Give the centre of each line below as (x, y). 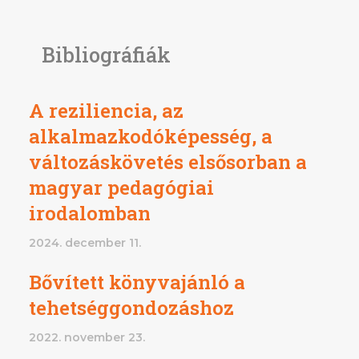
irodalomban (90, 213)
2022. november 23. (87, 337)
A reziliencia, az (106, 110)
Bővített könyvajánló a (137, 282)
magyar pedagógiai (121, 187)
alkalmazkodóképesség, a (151, 136)
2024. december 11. (85, 242)
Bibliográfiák (106, 54)
